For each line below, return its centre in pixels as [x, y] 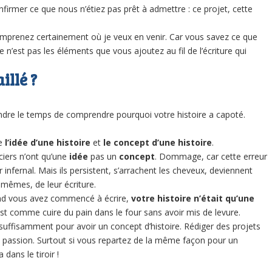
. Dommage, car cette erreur [211, 157]
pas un [104, 157]
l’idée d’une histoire [46, 143]
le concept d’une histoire [158, 143]
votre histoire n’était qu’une [193, 199]
